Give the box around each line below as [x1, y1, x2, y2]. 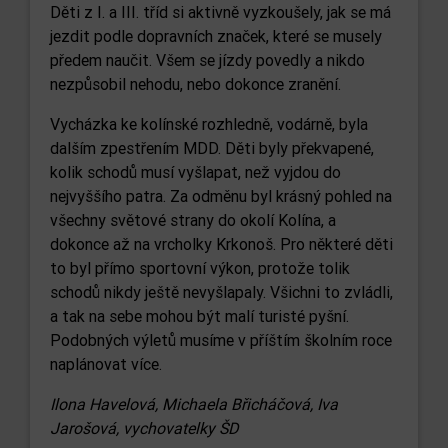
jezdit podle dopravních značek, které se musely [50, 26, 382, 46]
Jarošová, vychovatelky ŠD [50, 418, 238, 438]
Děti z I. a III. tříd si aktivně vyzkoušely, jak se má [50, 2, 391, 22]
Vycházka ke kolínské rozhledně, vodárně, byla [50, 114, 368, 134]
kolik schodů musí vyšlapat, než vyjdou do [50, 162, 341, 182]
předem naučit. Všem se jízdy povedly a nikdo [50, 50, 365, 70]
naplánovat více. [50, 354, 162, 374]
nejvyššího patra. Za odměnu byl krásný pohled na [50, 186, 392, 206]
